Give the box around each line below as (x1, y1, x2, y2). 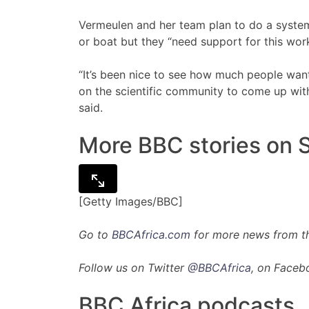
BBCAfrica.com (112, 227, 190, 241)
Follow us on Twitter (79, 260, 188, 275)
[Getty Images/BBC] (79, 194, 183, 208)
